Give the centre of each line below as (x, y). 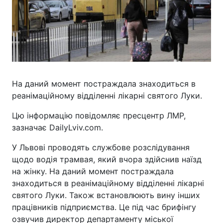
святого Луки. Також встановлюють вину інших (106, 195)
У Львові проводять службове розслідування (101, 147)
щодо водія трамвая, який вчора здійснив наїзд (107, 159)
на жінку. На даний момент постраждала (93, 171)
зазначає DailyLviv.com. (57, 127)
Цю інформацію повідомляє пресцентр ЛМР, (99, 115)
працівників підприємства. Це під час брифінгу (104, 207)
